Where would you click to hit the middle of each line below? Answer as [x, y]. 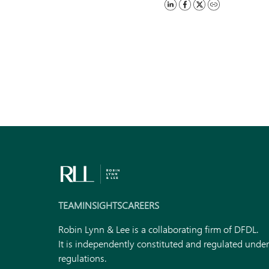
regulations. [83, 258]
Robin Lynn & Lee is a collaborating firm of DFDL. [159, 229]
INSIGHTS [102, 205]
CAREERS [141, 205]
